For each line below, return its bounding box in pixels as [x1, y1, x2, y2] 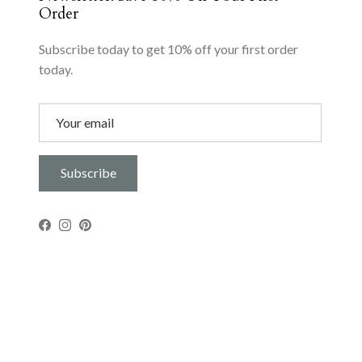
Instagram [64, 221, 120, 238]
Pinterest [84, 221, 135, 238]
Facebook [44, 221, 100, 238]
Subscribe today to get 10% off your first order [39, 41, 298, 57]
